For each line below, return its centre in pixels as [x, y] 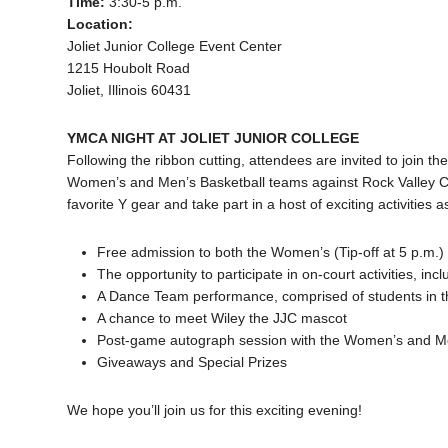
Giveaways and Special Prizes [192, 361]
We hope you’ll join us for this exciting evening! [215, 409]
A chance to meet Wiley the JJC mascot [222, 317]
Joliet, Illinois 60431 [129, 89]
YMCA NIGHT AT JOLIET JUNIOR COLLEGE [213, 137]
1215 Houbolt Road [129, 67]
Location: [100, 23]
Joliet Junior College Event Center [175, 45]
